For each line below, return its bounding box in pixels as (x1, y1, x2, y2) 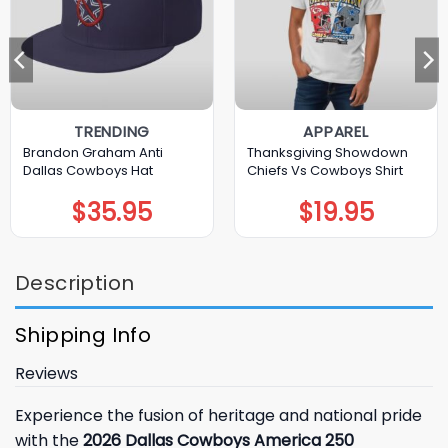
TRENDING (74, 121, 150, 143)
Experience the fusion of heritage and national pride (15, 404, 422, 428)
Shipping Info (15, 321, 152, 350)
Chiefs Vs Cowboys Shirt (246, 161, 403, 181)
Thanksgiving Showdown (246, 143, 408, 163)
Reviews (15, 362, 78, 386)
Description (15, 269, 135, 298)
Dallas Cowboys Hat (22, 161, 153, 181)
